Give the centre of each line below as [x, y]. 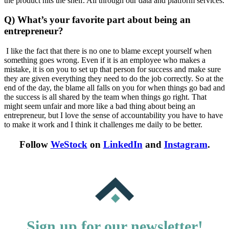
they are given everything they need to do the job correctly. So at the [114, 79]
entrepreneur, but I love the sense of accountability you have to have [113, 116]
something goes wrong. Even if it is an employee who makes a [105, 60]
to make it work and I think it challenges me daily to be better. [103, 125]
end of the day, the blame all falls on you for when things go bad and [114, 88]
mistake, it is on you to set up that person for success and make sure [112, 70]
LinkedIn [123, 144]
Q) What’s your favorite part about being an [97, 20]
